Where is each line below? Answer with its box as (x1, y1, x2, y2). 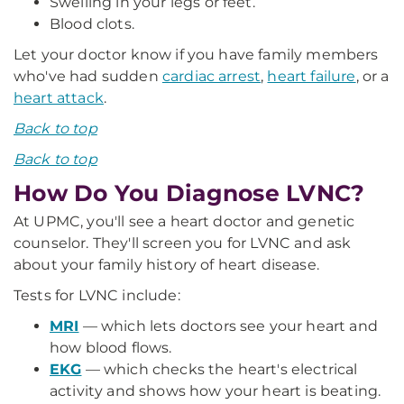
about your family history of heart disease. (14, 255, 319, 273)
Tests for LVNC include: (14, 286, 180, 304)
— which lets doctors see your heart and (78, 317, 378, 335)
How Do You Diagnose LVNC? (14, 179, 365, 207)
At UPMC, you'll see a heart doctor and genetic (14, 212, 355, 230)
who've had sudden (14, 67, 162, 85)
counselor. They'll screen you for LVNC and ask (14, 234, 352, 252)
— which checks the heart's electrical (81, 360, 358, 378)
